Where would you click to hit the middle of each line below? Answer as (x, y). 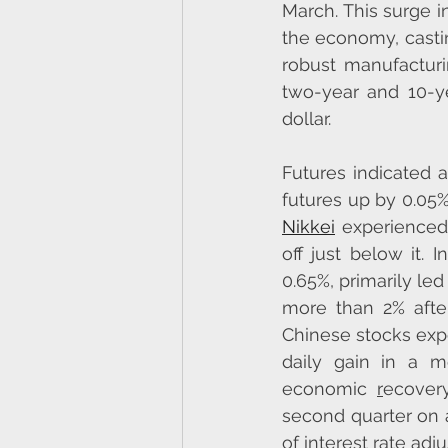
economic (329, 389)
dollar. (306, 119)
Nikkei (308, 227)
